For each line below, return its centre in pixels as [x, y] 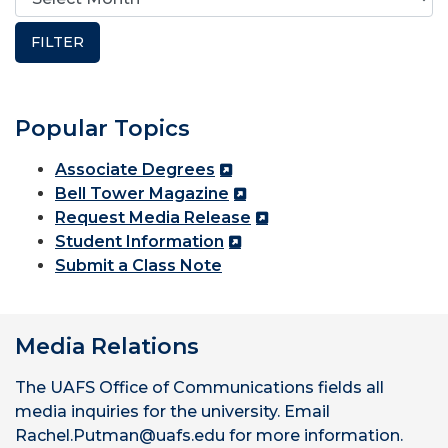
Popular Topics [102, 129]
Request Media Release [153, 218]
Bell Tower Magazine [142, 194]
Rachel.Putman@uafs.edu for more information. [209, 436]
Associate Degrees [135, 170]
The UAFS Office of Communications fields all [199, 388]
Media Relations [107, 347]
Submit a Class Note [138, 266]
